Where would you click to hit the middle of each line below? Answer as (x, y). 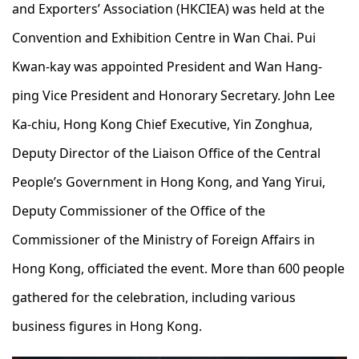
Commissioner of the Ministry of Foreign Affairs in (163, 240)
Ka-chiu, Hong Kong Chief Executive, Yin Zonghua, (162, 124)
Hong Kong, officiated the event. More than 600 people (178, 268)
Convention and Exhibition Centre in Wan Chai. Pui (164, 38)
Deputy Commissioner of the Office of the (139, 211)
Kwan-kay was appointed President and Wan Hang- (167, 67)
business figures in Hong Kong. (107, 326)
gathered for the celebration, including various (154, 297)
